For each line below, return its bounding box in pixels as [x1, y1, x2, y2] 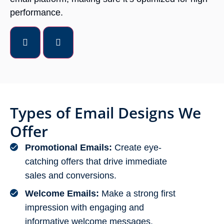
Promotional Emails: [25, 142, 114, 153]
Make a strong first [101, 188, 175, 199]
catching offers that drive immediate [25, 156, 167, 167]
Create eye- [114, 142, 161, 153]
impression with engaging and [25, 202, 144, 213]
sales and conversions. [25, 170, 116, 181]
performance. [10, 7, 63, 17]
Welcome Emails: [25, 188, 101, 199]
